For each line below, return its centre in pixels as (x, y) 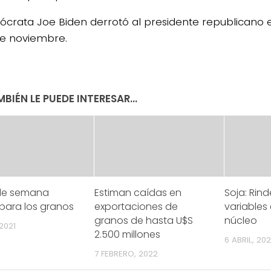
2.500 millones (128, 234)
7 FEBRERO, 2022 (126, 253)
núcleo (240, 220)
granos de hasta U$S (144, 220)
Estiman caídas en (138, 192)
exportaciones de (136, 206)
